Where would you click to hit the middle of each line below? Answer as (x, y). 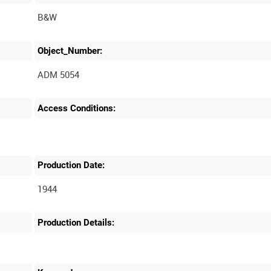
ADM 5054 (59, 75)
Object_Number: (70, 51)
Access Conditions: (77, 108)
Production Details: (76, 223)
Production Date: (71, 165)
